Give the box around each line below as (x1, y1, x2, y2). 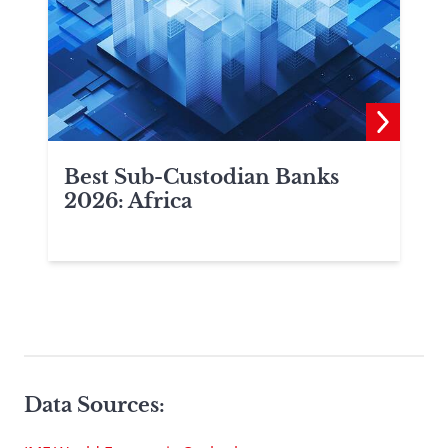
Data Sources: (24, 392, 165, 417)
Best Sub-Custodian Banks (64, 164, 339, 189)
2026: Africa (64, 188, 192, 213)
